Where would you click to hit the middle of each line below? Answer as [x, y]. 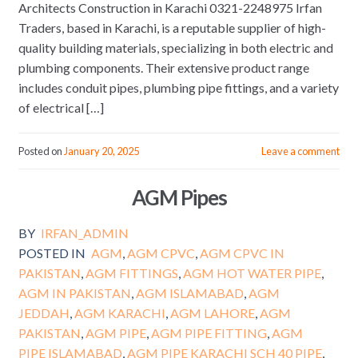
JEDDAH [44, 312]
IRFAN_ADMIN [85, 233]
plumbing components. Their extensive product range [163, 67]
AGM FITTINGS [131, 272]
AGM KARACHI [119, 312]
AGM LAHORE [212, 312]
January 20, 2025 [101, 151]
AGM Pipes [179, 197]
